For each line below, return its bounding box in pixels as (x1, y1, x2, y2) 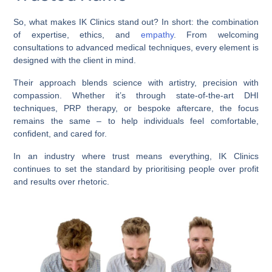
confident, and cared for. (13, 128, 107, 138)
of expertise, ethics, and (13, 29, 141, 39)
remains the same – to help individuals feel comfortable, (13, 115, 259, 126)
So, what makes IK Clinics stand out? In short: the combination (13, 16, 259, 27)
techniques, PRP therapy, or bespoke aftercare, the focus (13, 103, 259, 113)
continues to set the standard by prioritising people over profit (13, 163, 259, 174)
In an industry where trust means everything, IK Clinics (13, 151, 259, 161)
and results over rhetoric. (13, 176, 110, 186)
